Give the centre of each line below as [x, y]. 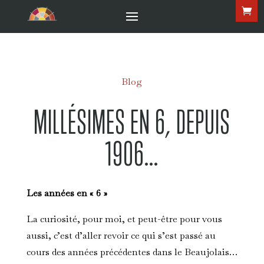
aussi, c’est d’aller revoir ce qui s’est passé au [121, 236]
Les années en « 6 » [67, 193]
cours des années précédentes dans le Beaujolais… [132, 252]
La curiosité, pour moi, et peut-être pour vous [124, 219]
